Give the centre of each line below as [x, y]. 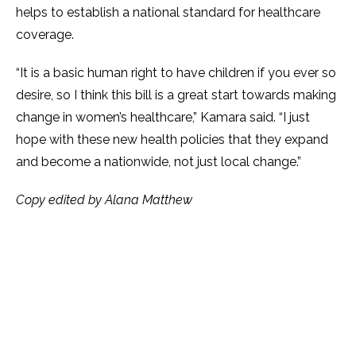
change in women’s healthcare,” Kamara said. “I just [163, 117]
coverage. [45, 35]
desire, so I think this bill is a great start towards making [176, 95]
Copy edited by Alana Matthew [104, 200]
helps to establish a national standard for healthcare [168, 12]
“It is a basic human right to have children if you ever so [176, 73]
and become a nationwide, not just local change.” [159, 162]
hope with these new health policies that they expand [172, 139]
